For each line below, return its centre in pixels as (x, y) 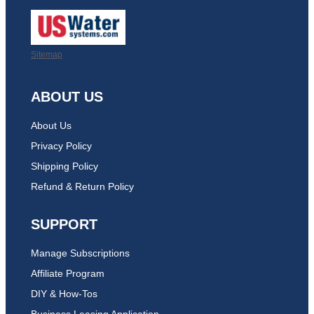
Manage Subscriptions (80, 253)
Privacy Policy (61, 146)
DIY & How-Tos (64, 294)
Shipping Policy (64, 166)
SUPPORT (64, 224)
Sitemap (47, 55)
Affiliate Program (68, 273)
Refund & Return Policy (82, 186)
